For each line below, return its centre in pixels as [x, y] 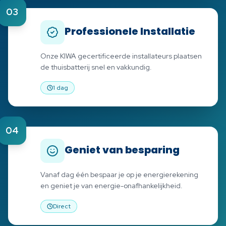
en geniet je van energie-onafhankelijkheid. [111, 185]
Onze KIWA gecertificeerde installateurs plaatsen [121, 56]
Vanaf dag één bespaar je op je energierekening [119, 174]
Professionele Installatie [130, 31]
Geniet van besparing [122, 150]
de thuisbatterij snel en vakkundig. [96, 67]
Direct [62, 206]
